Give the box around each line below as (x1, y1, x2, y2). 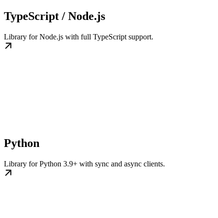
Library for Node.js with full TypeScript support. (4, 33, 153, 41)
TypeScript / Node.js (4, 10, 105, 23)
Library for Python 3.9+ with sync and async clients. (4, 160, 165, 168)
